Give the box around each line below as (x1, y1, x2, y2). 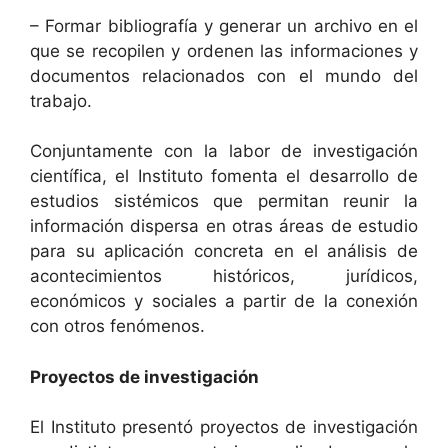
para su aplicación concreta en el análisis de (30, 241, 418, 261)
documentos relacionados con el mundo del (30, 65, 418, 86)
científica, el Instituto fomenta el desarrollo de (30, 166, 418, 186)
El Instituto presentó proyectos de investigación (30, 417, 418, 437)
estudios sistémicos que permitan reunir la (30, 191, 418, 211)
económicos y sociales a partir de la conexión (30, 291, 418, 311)
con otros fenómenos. (30, 316, 205, 336)
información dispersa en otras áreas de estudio (30, 216, 418, 236)
